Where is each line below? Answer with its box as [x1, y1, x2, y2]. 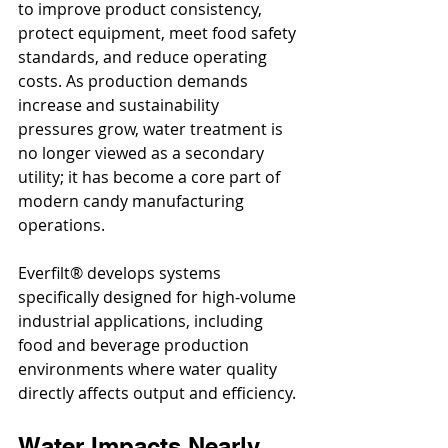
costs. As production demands [18, 70, 252, 93]
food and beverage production [18, 334, 253, 357]
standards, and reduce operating [18, 46, 271, 69]
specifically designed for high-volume [18, 286, 300, 309]
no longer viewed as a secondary [18, 142, 268, 165]
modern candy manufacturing [18, 190, 248, 213]
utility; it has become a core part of [18, 166, 284, 189]
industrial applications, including [18, 310, 267, 333]
